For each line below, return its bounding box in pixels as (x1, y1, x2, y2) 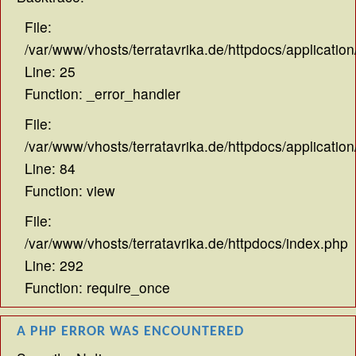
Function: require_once (25, 277, 170, 297)
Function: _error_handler (25, 83, 180, 103)
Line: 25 (25, 61, 75, 81)
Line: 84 (25, 158, 75, 178)
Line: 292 (25, 255, 83, 275)
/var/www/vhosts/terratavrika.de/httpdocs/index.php (25, 233, 348, 253)
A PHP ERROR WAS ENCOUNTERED (17, 324, 244, 339)
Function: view (25, 180, 115, 200)
